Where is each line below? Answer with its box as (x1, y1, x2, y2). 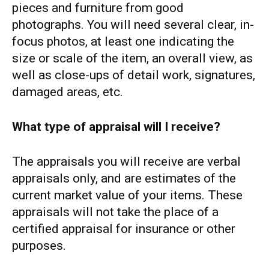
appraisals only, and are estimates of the (12, 171, 236, 186)
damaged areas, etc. (12, 84, 123, 99)
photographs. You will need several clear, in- (12, 17, 254, 32)
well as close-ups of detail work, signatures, (12, 67, 255, 82)
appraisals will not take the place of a (12, 204, 219, 219)
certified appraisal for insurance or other (12, 221, 235, 236)
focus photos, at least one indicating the (12, 34, 234, 49)
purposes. (12, 238, 66, 253)
